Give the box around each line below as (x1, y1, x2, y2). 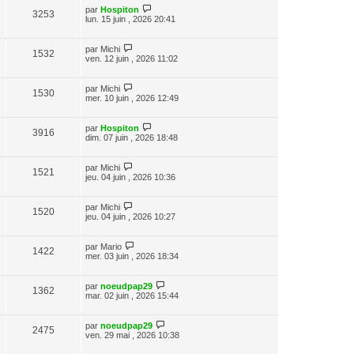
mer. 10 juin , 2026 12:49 (85, 93, 179, 103)
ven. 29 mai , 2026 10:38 (85, 330, 179, 340)
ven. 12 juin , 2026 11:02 (85, 54, 178, 63)
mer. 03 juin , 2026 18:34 (85, 251, 179, 261)
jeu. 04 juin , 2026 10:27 (85, 212, 175, 221)
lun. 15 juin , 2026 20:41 (85, 14, 175, 24)
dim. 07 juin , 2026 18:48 (85, 133, 178, 142)
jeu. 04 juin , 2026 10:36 (85, 172, 175, 182)
